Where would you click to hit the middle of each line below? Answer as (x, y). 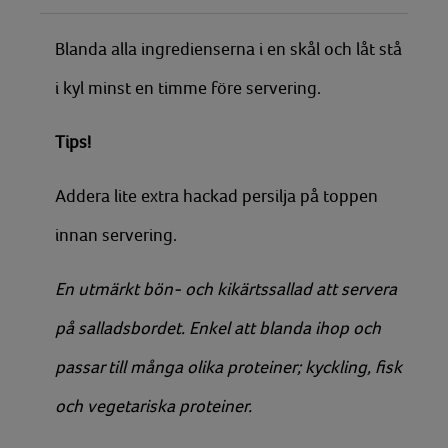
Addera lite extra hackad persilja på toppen (216, 196)
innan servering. (116, 235)
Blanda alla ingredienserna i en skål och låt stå (228, 49)
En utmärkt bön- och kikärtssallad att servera (226, 289)
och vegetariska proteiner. (153, 406)
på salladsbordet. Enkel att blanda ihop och (218, 328)
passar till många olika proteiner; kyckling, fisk (228, 367)
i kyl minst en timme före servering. (188, 88)
